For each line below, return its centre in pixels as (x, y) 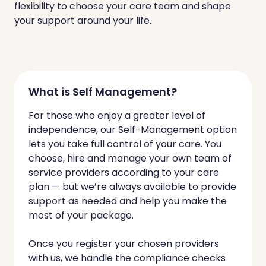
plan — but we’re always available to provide (132, 186)
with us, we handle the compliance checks (127, 258)
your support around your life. (83, 20)
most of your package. (81, 215)
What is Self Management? (103, 91)
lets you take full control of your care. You (125, 144)
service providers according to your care (124, 172)
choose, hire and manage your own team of (130, 158)
